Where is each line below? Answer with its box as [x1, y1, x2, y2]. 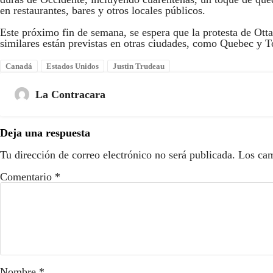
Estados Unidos [46, 62, 99, 71]
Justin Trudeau [113, 62, 165, 71]
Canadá [5, 62, 32, 71]
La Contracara [35, 88, 105, 101]
